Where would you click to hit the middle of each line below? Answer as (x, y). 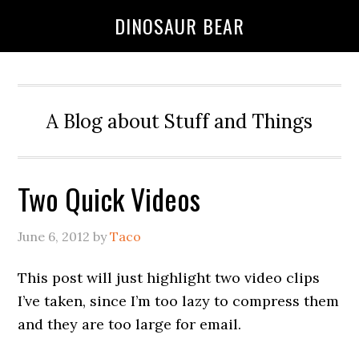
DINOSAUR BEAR (179, 26)
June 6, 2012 (54, 236)
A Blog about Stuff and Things (179, 121)
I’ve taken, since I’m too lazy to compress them (179, 301)
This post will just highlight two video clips (169, 278)
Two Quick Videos (109, 198)
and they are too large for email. (130, 324)
